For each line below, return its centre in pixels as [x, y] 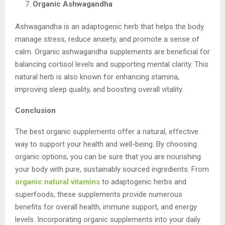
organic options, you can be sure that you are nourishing [108, 156]
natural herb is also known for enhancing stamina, [97, 77]
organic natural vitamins [58, 182]
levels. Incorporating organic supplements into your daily [108, 219]
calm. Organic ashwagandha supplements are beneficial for [113, 51]
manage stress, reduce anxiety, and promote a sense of [107, 39]
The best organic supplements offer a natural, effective [107, 131]
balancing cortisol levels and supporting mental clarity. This [112, 64]
